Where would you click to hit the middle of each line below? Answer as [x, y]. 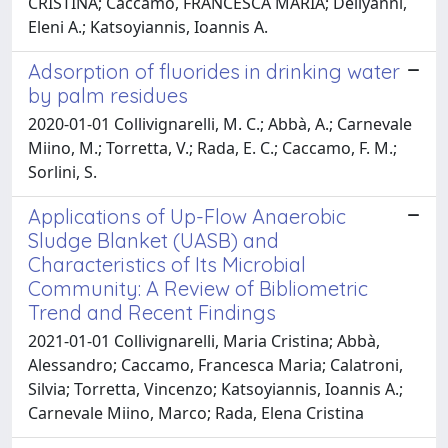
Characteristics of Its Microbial [167, 264]
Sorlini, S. [62, 171]
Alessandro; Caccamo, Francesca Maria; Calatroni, [215, 364]
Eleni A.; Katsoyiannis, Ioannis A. [148, 26]
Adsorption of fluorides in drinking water [214, 71]
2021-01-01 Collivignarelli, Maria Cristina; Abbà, [204, 340]
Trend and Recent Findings [152, 312]
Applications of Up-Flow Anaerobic [187, 216]
